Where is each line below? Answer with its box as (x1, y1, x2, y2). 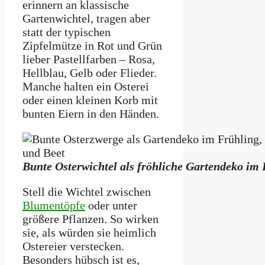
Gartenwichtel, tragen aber (22, 11, 150, 25)
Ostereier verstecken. (22, 239, 124, 253)
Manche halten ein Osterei (22, 79, 149, 93)
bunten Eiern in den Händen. (22, 106, 159, 120)
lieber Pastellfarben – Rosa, (22, 52, 155, 66)
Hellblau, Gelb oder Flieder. (22, 66, 157, 79)
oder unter (85, 198, 137, 212)
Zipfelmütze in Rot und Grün (22, 38, 162, 52)
